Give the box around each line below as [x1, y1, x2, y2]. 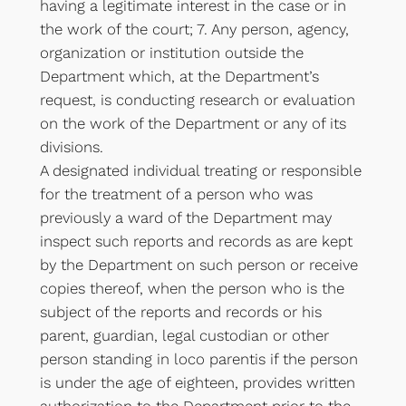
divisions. [39, 138, 103, 156]
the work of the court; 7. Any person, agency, [39, 20, 349, 38]
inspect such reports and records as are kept [39, 232, 353, 250]
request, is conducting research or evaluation [39, 91, 355, 109]
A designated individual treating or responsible [39, 161, 362, 179]
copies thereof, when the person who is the [39, 279, 344, 297]
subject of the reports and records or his [39, 303, 322, 321]
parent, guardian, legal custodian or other [39, 326, 329, 344]
